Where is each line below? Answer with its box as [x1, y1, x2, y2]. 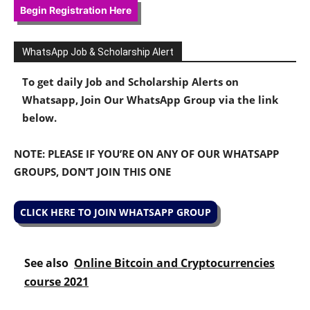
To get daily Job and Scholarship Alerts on [22, 75, 239, 89]
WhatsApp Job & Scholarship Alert [22, 46, 174, 58]
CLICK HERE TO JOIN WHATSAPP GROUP [20, 206, 211, 219]
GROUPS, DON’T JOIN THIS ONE [14, 165, 171, 179]
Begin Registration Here [20, 4, 131, 17]
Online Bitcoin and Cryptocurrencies [74, 255, 275, 271]
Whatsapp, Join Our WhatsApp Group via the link [22, 93, 278, 107]
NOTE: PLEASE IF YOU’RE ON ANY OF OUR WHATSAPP [14, 147, 279, 161]
